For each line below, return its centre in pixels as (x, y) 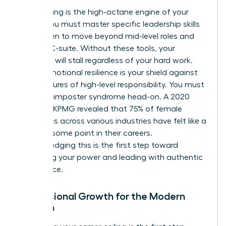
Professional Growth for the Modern (102, 196)
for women (39, 36)
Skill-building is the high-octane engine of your (104, 12)
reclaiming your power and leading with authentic (111, 157)
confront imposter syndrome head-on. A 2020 (104, 97)
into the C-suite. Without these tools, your (97, 48)
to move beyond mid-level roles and (127, 36)
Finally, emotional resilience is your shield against (108, 72)
